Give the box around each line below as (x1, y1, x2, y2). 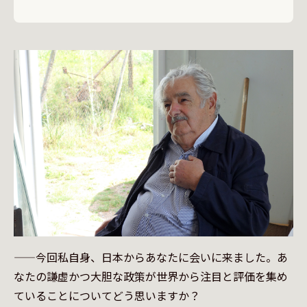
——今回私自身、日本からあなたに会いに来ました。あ (14, 249, 288, 265)
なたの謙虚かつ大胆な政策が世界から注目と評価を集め (14, 268, 288, 284)
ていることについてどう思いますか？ (14, 287, 200, 304)
